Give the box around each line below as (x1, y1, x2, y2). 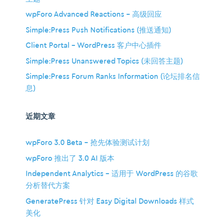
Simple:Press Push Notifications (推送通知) (26, 26, 171, 34)
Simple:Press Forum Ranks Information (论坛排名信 (26, 73, 200, 81)
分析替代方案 (26, 182, 70, 190)
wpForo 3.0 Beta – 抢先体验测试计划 (26, 139, 149, 147)
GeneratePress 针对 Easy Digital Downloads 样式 (26, 197, 194, 205)
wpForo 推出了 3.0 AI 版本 (26, 154, 114, 162)
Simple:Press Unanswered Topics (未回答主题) (26, 57, 183, 65)
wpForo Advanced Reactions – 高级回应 (26, 11, 162, 19)
